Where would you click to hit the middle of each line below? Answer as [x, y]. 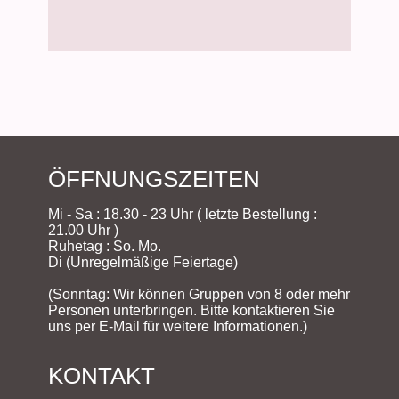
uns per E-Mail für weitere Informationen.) [178, 327]
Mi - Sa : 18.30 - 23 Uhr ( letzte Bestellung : [183, 215]
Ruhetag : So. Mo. [105, 247]
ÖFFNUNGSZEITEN [154, 179]
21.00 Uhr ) [83, 231]
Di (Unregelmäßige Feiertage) [143, 263]
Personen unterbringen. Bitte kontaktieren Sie [191, 311]
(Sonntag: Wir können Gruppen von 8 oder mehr [199, 295]
